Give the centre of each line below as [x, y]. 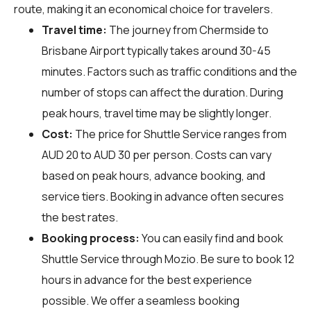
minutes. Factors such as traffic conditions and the [169, 71]
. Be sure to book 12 [245, 259]
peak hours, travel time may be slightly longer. [157, 113]
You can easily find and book [211, 238]
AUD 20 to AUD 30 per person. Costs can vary [157, 154]
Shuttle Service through [103, 259]
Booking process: [91, 238]
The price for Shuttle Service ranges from [180, 134]
